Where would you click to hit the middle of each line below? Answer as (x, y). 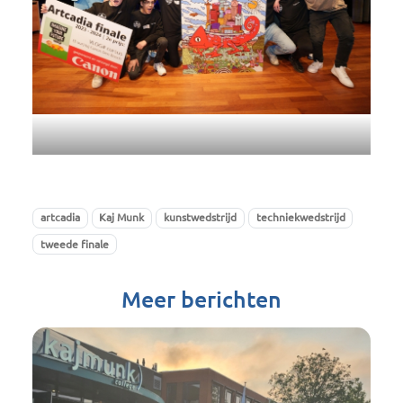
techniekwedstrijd (300, 218)
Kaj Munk (122, 218)
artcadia (60, 218)
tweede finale (74, 244)
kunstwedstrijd (200, 218)
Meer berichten (201, 300)
